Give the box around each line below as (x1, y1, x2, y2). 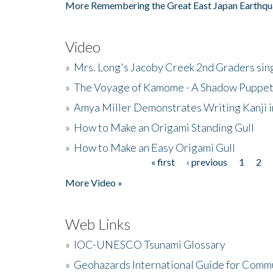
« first (151, 155, 175, 168)
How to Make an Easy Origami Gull (74, 140, 235, 154)
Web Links (65, 214, 130, 233)
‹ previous (186, 155, 227, 168)
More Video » (65, 176, 122, 188)
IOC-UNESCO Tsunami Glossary (74, 237, 225, 251)
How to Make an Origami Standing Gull (74, 120, 254, 134)
